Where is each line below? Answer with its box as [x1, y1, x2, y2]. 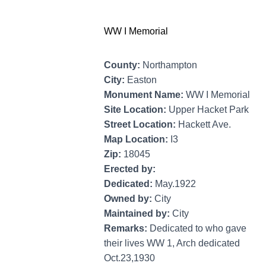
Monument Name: [104, 89, 186, 100]
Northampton [142, 59, 197, 70]
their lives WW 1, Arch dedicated [104, 237, 240, 248]
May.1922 [155, 178, 196, 189]
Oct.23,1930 [104, 252, 155, 263]
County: [104, 59, 142, 70]
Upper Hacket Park [169, 104, 249, 115]
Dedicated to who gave [150, 223, 246, 233]
